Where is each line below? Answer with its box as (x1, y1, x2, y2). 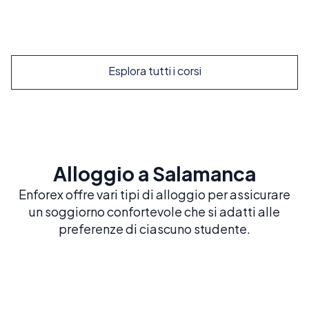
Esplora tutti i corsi (108, 63, 201, 79)
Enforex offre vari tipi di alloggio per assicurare (19, 186, 290, 203)
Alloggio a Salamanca (53, 161, 256, 186)
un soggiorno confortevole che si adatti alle (29, 203, 280, 220)
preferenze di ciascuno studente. (59, 221, 250, 237)
